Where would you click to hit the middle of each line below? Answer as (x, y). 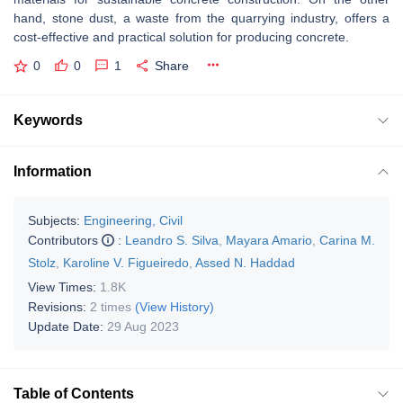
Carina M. (347, 240)
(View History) (175, 306)
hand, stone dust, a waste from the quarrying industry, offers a (201, 18)
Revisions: (59, 306)
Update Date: (67, 326)
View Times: (64, 287)
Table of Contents (74, 393)
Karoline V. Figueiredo (126, 262)
